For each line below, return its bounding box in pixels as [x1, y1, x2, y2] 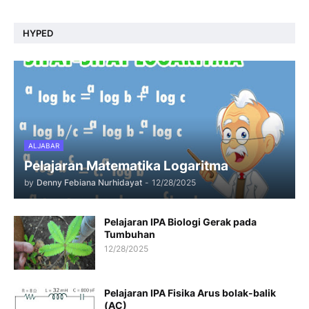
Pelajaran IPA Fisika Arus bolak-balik [104, 287, 276, 299]
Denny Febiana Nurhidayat [37, 177, 142, 188]
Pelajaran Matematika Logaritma [24, 158, 228, 174]
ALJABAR [28, 141, 59, 150]
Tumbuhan [104, 228, 155, 240]
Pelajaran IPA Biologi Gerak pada [104, 216, 257, 228]
